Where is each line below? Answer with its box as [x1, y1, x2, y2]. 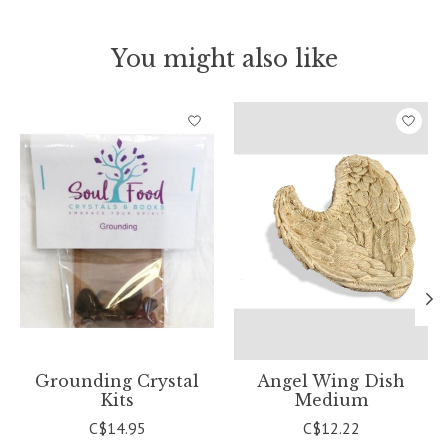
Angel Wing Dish [257, 370, 405, 391]
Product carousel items [20, 101, 176, 122]
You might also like [110, 45, 338, 74]
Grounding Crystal [35, 370, 199, 391]
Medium [294, 389, 368, 410]
